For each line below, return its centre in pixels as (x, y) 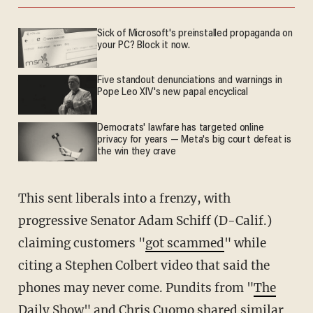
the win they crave (137, 152)
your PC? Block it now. (144, 46)
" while (245, 243)
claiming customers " (81, 243)
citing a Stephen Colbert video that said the (144, 265)
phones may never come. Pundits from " (136, 287)
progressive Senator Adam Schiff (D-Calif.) (145, 220)
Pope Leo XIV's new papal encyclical (173, 93)
